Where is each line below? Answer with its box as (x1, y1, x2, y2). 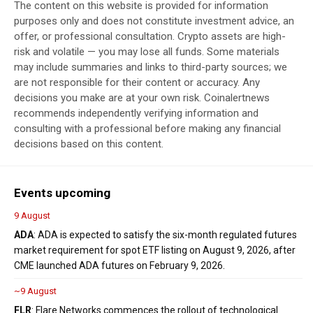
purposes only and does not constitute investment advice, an (14, 15, 294, 28)
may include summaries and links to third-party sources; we (14, 61, 287, 74)
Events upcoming (14, 186, 110, 201)
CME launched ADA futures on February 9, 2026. (14, 260, 225, 272)
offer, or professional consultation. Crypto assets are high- (14, 30, 286, 43)
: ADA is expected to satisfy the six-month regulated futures (34, 229, 297, 241)
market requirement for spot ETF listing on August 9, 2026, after (14, 245, 296, 256)
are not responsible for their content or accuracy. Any (14, 76, 260, 89)
